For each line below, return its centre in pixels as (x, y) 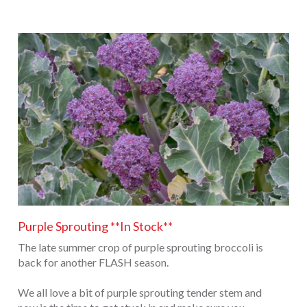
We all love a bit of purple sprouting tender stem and (140, 292)
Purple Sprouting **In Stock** (95, 226)
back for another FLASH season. (93, 262)
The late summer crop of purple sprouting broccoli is (140, 247)
